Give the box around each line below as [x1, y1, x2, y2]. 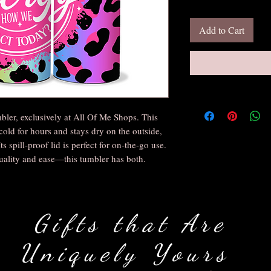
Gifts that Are [33, 208, 228, 238]
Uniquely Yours [19, 238, 243, 267]
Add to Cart [199, 24, 244, 37]
